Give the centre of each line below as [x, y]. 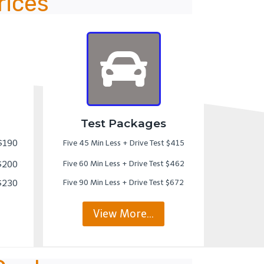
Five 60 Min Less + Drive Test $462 [123, 163]
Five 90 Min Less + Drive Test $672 [123, 182]
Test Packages [123, 123]
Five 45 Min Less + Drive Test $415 [123, 143]
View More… [123, 214]
